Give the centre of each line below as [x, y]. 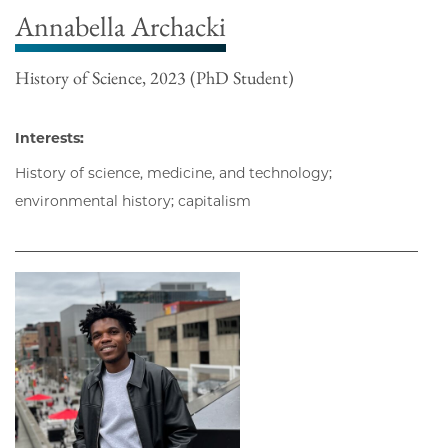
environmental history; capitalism [133, 201]
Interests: [49, 138]
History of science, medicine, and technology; [173, 173]
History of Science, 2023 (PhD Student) [154, 78]
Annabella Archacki [120, 26]
